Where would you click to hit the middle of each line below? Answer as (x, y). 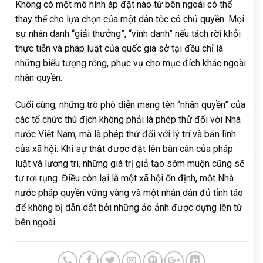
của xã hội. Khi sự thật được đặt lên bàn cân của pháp (124, 149)
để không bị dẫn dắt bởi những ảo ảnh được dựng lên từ (129, 207)
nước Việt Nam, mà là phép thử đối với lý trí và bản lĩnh (126, 134)
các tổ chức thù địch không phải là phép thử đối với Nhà (128, 119)
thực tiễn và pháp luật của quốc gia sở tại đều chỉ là (119, 48)
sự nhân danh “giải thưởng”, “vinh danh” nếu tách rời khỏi (128, 33)
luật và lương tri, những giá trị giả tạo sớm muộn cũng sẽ (130, 163)
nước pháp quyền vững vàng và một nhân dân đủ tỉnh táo (129, 193)
